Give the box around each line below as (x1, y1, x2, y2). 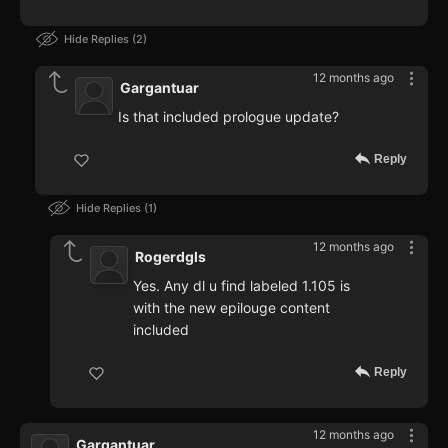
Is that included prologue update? (118, 108, 339, 126)
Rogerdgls (135, 248, 206, 266)
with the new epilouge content (133, 299, 330, 317)
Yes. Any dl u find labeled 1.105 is (133, 277, 350, 295)
